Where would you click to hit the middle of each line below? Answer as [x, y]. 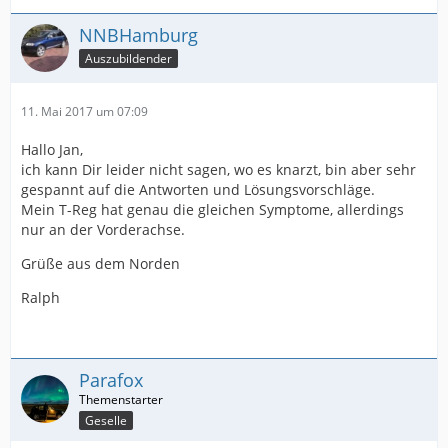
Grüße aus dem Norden [100, 263]
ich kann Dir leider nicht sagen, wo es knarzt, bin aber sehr [218, 169]
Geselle [106, 420]
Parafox [111, 379]
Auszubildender [128, 58]
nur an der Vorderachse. [103, 229]
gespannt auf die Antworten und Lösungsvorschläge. [198, 189]
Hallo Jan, [52, 149]
